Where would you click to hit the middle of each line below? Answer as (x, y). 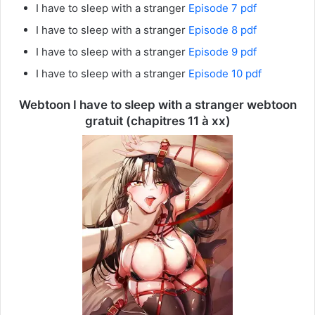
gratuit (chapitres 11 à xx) (157, 121)
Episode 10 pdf (225, 73)
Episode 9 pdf (223, 51)
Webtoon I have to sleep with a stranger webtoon (157, 104)
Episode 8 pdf (223, 30)
